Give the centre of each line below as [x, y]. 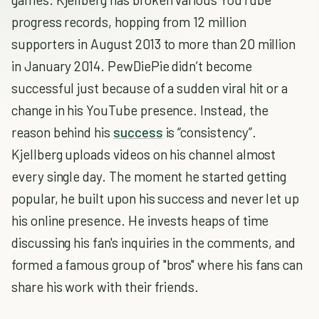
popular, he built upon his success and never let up [156, 198]
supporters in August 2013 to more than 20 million [154, 44]
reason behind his [62, 132]
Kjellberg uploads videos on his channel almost [144, 154]
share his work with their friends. [105, 287]
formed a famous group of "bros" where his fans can [157, 265]
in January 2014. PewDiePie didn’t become [132, 66]
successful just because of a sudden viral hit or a [150, 88]
